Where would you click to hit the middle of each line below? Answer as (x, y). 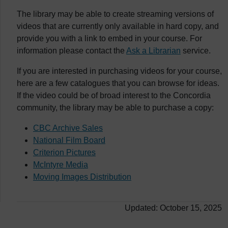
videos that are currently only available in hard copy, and (118, 26)
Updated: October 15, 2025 (173, 208)
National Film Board (69, 140)
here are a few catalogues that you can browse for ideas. (118, 83)
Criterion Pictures (64, 152)
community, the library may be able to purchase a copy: (115, 108)
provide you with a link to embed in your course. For (109, 38)
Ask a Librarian (153, 51)
